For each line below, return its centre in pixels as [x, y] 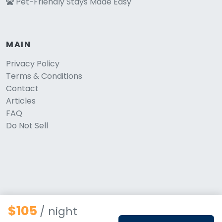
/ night [58, 211]
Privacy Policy [33, 63]
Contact [22, 88]
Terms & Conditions [44, 76]
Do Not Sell [27, 125]
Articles [21, 101]
